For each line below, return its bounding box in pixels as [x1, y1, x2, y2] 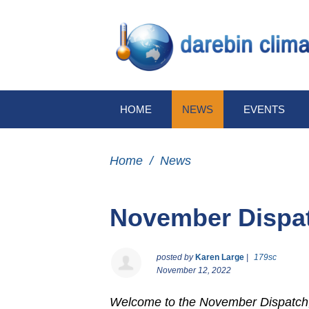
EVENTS [243, 103, 285, 116]
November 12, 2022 [157, 266, 231, 276]
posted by [157, 252, 195, 263]
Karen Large [195, 252, 244, 263]
